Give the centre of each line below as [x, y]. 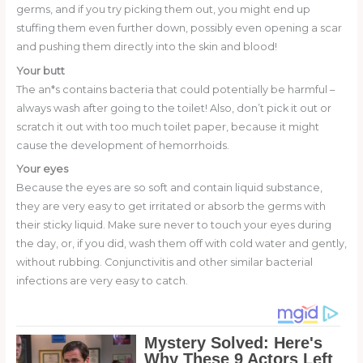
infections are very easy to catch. [102, 281]
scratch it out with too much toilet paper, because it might [167, 126]
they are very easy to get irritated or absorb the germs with [171, 207]
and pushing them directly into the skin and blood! [146, 47]
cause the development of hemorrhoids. [122, 145]
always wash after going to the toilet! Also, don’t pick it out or [173, 108]
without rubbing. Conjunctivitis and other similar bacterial [164, 263]
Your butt [40, 70]
